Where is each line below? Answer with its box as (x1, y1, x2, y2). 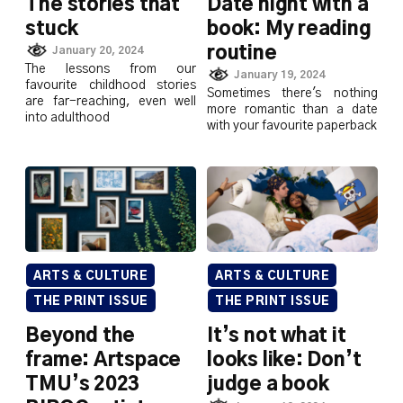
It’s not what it (207, 326, 346, 345)
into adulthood (25, 112, 111, 125)
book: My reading (207, 19, 372, 39)
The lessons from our (25, 63, 196, 76)
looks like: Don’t (207, 350, 362, 370)
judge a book (207, 374, 329, 394)
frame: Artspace (25, 350, 182, 370)
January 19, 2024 (233, 69, 325, 81)
